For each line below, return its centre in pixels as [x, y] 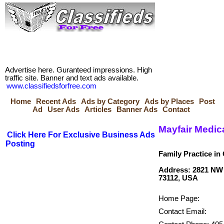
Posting [20, 144]
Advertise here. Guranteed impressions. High [78, 70]
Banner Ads [137, 109]
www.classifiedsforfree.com [51, 86]
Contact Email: [182, 211]
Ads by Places [169, 101]
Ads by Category [110, 101]
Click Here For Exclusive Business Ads [81, 135]
